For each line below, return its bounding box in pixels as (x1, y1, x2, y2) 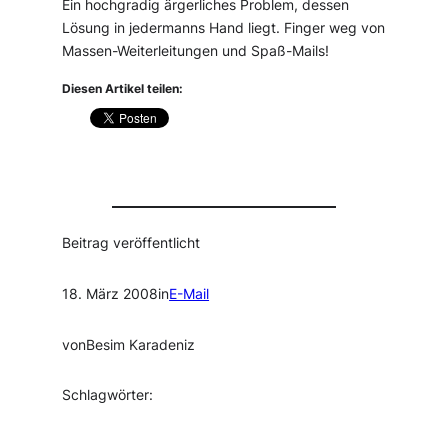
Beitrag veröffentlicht (62, 235, 201, 252)
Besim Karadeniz (86, 336, 196, 353)
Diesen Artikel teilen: (62, 80, 184, 96)
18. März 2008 (62, 285, 159, 302)
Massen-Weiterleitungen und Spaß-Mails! (62, 42, 330, 59)
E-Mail (169, 285, 210, 302)
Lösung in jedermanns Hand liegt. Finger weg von (62, 19, 386, 36)
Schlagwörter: (62, 387, 154, 404)
